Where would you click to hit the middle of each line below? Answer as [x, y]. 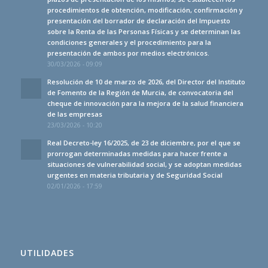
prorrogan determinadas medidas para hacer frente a [137, 154]
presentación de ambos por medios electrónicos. [128, 53]
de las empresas [74, 114]
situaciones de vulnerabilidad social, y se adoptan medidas [144, 165]
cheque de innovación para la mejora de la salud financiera [145, 103]
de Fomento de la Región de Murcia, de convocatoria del [140, 93]
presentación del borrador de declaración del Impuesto [138, 21]
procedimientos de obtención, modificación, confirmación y [145, 10]
